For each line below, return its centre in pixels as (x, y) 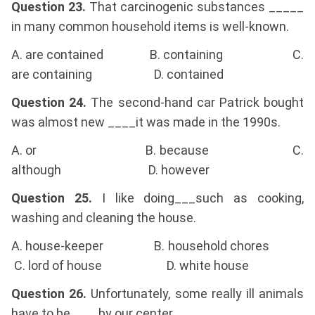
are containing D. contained (117, 75)
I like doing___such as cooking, (198, 198)
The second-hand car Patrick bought (195, 103)
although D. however (110, 170)
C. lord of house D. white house (130, 266)
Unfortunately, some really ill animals (195, 294)
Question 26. (49, 294)
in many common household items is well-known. (150, 27)
